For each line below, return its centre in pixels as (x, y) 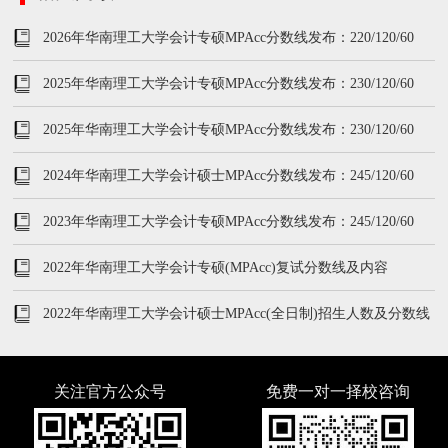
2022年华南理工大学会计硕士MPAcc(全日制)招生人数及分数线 (237, 313)
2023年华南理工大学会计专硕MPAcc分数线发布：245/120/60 (229, 221)
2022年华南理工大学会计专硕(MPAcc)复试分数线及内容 (216, 267)
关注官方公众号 (109, 391)
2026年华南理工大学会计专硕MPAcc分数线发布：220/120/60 (229, 37)
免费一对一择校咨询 (338, 391)
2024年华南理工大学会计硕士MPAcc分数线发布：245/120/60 (229, 175)
